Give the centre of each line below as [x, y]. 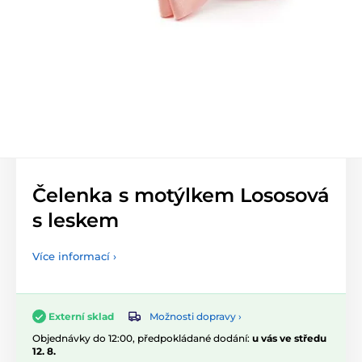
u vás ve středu [289, 339]
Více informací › [74, 256]
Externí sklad [81, 316]
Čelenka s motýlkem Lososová [181, 195]
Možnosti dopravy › [196, 316]
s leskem [76, 220]
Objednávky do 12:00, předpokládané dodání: [142, 339]
